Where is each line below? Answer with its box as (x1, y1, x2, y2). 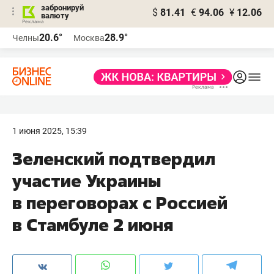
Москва (73, 33, 105, 43)
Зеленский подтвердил (12, 147, 215, 170)
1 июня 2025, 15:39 (12, 126, 87, 136)
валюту (41, 11, 69, 20)
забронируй (41, 3, 84, 12)
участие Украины (12, 169, 161, 192)
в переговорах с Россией (12, 191, 228, 214)
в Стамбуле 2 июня (12, 213, 173, 236)
